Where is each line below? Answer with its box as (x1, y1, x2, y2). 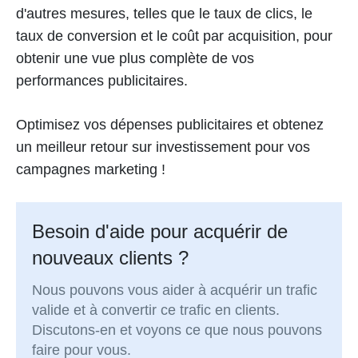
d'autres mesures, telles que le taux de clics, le (16, 6, 312, 22)
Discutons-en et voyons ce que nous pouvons (32, 322, 323, 339)
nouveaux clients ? (32, 247, 189, 269)
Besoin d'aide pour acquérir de (32, 221, 288, 243)
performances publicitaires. (16, 73, 188, 89)
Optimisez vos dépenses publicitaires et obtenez (16, 117, 324, 133)
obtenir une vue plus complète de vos (16, 50, 254, 67)
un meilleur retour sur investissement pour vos (16, 139, 310, 156)
